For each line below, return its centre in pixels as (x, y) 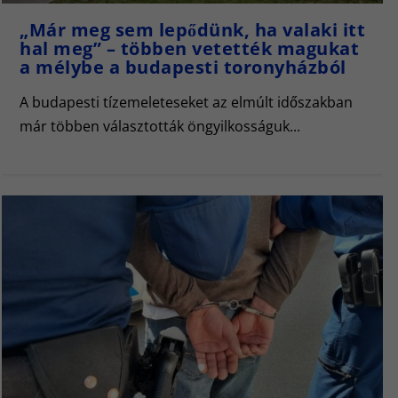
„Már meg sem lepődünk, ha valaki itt (192, 30)
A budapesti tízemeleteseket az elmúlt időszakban (186, 103)
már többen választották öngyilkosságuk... (160, 127)
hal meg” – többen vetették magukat (189, 49)
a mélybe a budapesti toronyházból (183, 68)
